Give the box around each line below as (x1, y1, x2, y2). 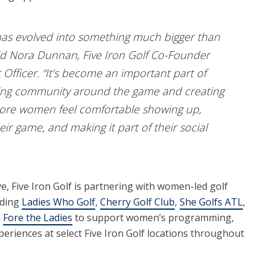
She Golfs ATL (179, 195, 243, 209)
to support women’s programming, (72, 211, 234, 225)
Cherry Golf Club (99, 195, 175, 209)
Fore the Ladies (2, 211, 72, 225)
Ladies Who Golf (21, 195, 95, 209)
